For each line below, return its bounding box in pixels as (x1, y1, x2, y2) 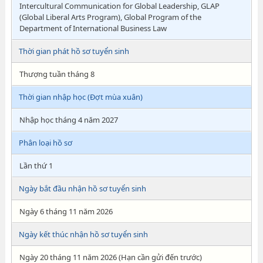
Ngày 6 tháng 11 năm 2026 (19, 206, 113, 217)
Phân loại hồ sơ (18, 137, 72, 148)
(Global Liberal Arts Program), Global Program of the (19, 12, 201, 22)
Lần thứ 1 (19, 160, 53, 171)
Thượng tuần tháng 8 (19, 69, 95, 79)
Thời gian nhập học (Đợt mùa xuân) (18, 92, 143, 102)
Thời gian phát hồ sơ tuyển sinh (18, 46, 129, 56)
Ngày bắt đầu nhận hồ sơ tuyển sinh (18, 183, 146, 194)
